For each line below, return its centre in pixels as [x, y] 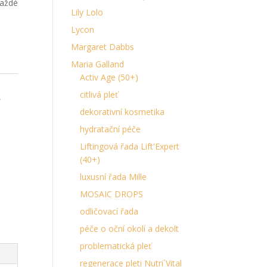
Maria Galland [98, 64]
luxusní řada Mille [114, 177]
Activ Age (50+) [109, 77]
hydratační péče [111, 129]
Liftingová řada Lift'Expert [130, 146]
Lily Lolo [87, 12]
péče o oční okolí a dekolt [130, 229]
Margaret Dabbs [103, 47]
